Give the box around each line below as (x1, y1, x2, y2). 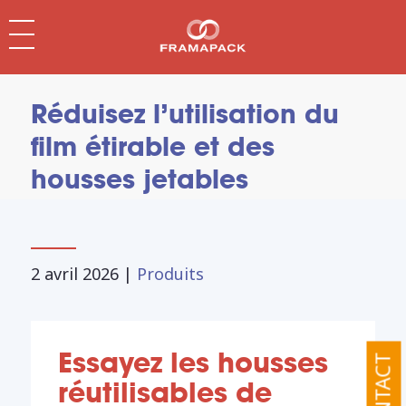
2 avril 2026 (30, 263, 119, 285)
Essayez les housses (57, 344, 328, 381)
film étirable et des (30, 130, 275, 163)
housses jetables (30, 163, 248, 196)
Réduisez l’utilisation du (30, 98, 339, 130)
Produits (136, 263, 204, 285)
